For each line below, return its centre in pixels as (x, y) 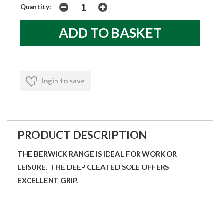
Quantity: (36, 7)
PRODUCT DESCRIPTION (82, 135)
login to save (62, 80)
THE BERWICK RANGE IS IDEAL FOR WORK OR (97, 153)
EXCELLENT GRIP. (47, 180)
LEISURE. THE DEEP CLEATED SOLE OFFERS (93, 167)
